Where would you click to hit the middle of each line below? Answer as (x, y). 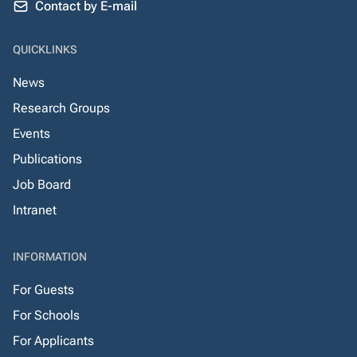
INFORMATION (50, 257)
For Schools (46, 315)
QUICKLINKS (45, 49)
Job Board (42, 184)
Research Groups (61, 108)
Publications (47, 159)
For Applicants (53, 341)
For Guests (43, 290)
